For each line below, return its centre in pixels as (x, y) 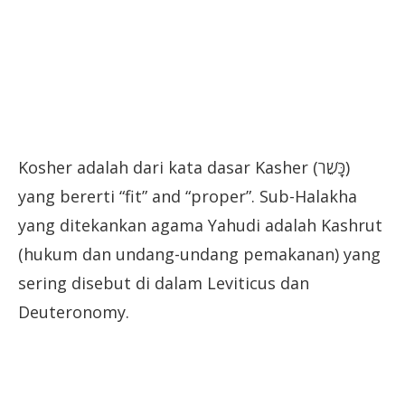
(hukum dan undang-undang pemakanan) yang (199, 254)
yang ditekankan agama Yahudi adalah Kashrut (200, 225)
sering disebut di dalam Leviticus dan (164, 283)
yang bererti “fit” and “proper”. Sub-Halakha (188, 196)
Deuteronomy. (74, 311)
